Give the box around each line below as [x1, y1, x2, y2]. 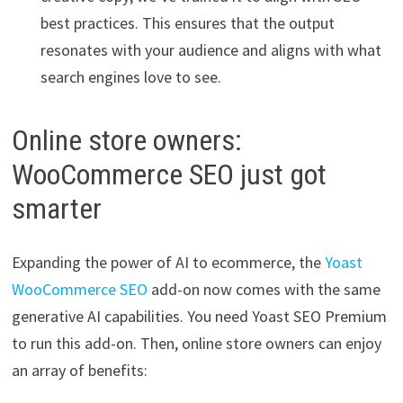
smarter [11, 191, 102, 226]
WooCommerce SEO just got [11, 157, 327, 192]
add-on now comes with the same [147, 279, 381, 300]
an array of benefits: [11, 360, 148, 381]
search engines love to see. [40, 66, 221, 87]
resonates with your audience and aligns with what [40, 39, 381, 60]
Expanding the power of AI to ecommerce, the [11, 252, 325, 273]
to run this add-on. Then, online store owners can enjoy [11, 333, 381, 354]
